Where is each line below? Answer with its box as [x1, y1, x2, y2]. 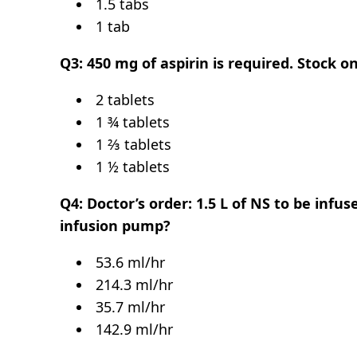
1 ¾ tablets [92, 112, 171, 131]
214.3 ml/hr [92, 274, 174, 294]
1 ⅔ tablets [92, 134, 172, 154]
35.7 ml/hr [92, 296, 166, 316]
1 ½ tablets [92, 156, 171, 176]
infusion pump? [60, 215, 171, 235]
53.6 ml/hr [92, 252, 166, 272]
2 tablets [92, 89, 155, 109]
